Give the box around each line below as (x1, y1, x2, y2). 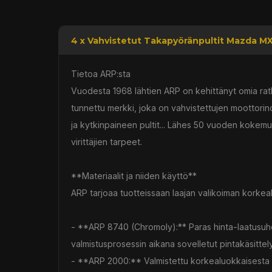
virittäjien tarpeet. (71, 136, 142, 147)
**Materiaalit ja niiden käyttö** (71, 170, 197, 181)
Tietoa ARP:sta (71, 68, 131, 79)
